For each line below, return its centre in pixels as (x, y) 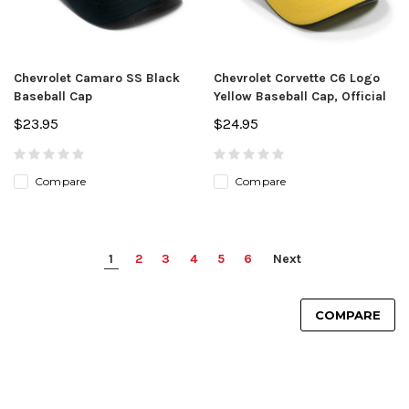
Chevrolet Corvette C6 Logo (297, 78)
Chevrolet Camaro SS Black (97, 78)
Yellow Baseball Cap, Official (300, 96)
